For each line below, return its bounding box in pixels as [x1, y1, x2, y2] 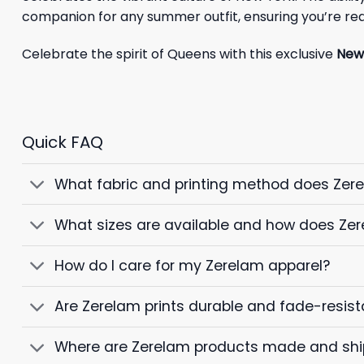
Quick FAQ [22, 131, 103, 154]
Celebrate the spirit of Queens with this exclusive [22, 44, 333, 63]
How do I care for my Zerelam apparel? [54, 256, 331, 276]
